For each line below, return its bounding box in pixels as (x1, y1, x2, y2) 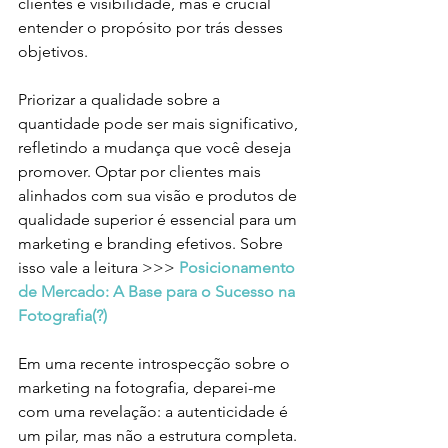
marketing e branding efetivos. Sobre (18, 234, 287, 254)
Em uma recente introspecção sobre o (18, 354, 294, 374)
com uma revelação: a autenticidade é (18, 402, 292, 422)
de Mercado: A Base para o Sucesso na (18, 282, 299, 302)
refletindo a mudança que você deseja (18, 138, 295, 158)
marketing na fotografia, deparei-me (18, 378, 280, 398)
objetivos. (18, 42, 88, 62)
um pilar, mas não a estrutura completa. (18, 426, 301, 446)
